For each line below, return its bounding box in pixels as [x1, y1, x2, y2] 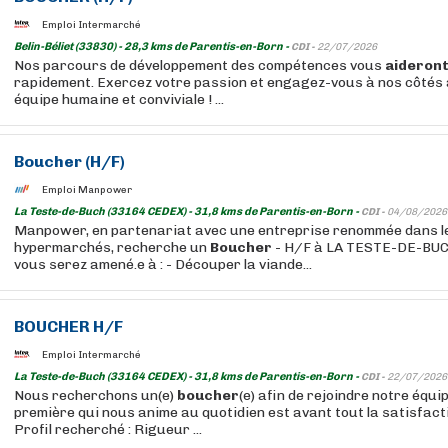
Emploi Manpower [42, 183, 132, 196]
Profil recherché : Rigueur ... [14, 421, 202, 438]
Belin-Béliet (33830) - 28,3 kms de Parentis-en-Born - [14, 40, 291, 53]
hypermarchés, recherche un [14, 239, 210, 256]
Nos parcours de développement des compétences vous [14, 57, 385, 74]
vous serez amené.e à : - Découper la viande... [14, 256, 312, 273]
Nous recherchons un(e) [14, 387, 177, 404]
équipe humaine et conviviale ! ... [14, 91, 224, 108]
